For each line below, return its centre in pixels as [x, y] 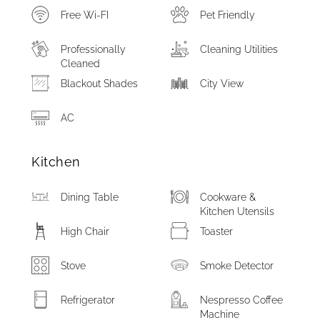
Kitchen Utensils [237, 211]
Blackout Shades [100, 84]
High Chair [85, 231]
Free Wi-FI [85, 15]
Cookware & [228, 197]
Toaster [217, 231]
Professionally [94, 49]
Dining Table [90, 197]
